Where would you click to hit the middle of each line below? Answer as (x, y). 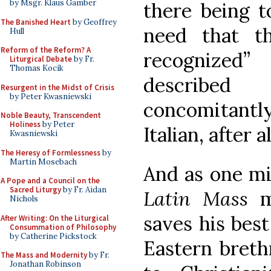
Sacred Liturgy (35, 190)
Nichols (24, 199)
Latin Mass (196, 198)
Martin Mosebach (43, 162)
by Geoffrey (94, 22)
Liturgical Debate (41, 59)
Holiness (25, 124)
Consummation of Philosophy (63, 227)
